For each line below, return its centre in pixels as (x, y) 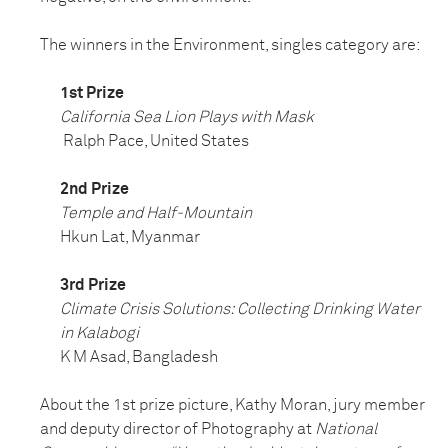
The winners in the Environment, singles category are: (230, 45)
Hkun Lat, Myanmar (130, 237)
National (346, 429)
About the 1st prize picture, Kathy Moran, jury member (232, 405)
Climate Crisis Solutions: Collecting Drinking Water (240, 309)
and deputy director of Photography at (177, 429)
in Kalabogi (99, 333)
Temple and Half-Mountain (156, 213)
